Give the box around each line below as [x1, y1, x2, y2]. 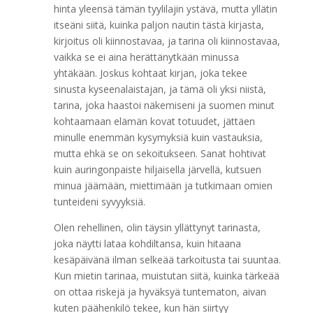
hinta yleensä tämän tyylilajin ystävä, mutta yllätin [53, 2, 277, 15]
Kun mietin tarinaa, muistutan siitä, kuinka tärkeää [53, 269, 279, 282]
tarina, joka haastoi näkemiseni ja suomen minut [53, 99, 275, 112]
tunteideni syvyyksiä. [53, 195, 145, 208]
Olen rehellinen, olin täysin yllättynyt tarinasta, [53, 221, 261, 234]
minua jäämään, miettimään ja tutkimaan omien [53, 179, 272, 192]
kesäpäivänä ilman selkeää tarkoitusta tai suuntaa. [53, 253, 281, 266]
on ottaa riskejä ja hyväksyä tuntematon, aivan [53, 285, 266, 298]
